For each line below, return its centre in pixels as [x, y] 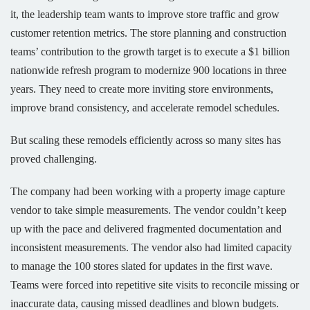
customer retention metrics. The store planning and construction [148, 33]
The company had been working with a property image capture [148, 192]
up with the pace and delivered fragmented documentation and [146, 229]
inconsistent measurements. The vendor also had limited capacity [151, 248]
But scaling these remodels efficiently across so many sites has [146, 140]
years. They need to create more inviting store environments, [142, 89]
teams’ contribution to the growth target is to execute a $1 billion [150, 52]
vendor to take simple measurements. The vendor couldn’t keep [148, 210]
